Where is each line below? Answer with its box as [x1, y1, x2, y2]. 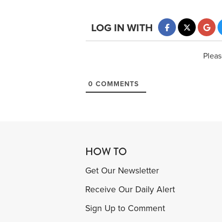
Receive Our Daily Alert [85, 184, 175, 195]
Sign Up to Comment [85, 203, 165, 214]
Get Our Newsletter [85, 166, 159, 176]
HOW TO [85, 144, 127, 160]
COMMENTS [93, 80, 139, 89]
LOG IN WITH [91, 21, 153, 34]
